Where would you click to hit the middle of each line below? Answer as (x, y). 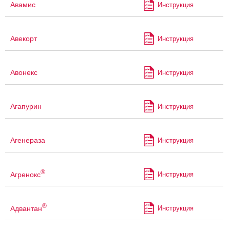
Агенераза (28, 140)
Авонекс (24, 73)
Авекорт (24, 39)
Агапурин (26, 107)
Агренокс (25, 174)
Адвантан (26, 208)
